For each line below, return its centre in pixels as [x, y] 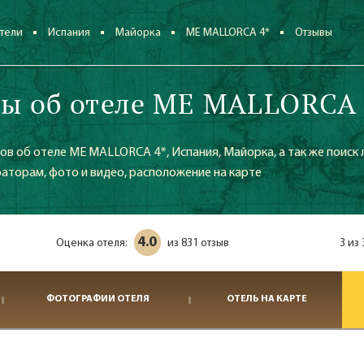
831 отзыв [205, 243]
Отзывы [314, 33]
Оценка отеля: [91, 243]
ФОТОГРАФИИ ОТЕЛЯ [97, 299]
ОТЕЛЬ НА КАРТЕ [266, 299]
